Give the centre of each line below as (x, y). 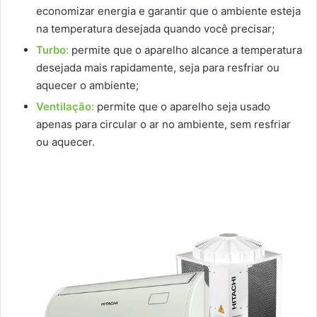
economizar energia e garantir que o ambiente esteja (168, 11)
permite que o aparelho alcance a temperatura (187, 50)
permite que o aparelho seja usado (184, 106)
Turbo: (52, 50)
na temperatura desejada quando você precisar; (155, 28)
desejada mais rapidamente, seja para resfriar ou (158, 67)
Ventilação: (65, 106)
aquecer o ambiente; (87, 85)
